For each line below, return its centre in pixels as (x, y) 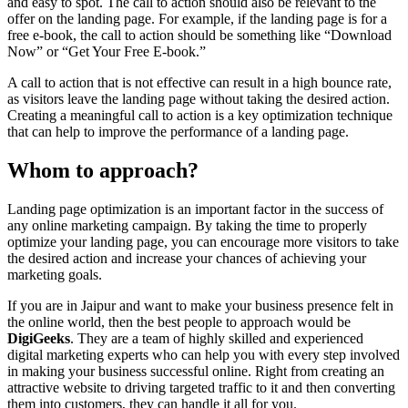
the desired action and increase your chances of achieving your (187, 258)
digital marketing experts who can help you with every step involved (204, 355)
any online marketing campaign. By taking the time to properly (187, 225)
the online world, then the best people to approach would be (179, 322)
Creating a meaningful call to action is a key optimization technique (200, 116)
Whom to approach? (103, 171)
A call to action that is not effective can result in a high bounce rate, (199, 83)
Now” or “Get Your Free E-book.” (107, 52)
